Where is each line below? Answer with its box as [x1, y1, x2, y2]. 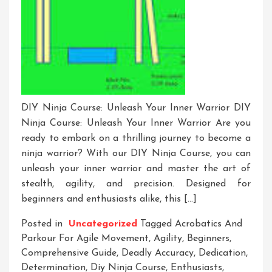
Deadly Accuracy [121, 248, 194, 259]
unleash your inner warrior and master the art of [21, 164, 251, 174]
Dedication [199, 248, 246, 259]
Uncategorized [69, 219, 137, 229]
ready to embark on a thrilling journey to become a [21, 134, 251, 144]
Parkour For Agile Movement [21, 234, 149, 244]
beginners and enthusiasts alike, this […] [21, 194, 197, 205]
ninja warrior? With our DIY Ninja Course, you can [21, 149, 251, 159]
